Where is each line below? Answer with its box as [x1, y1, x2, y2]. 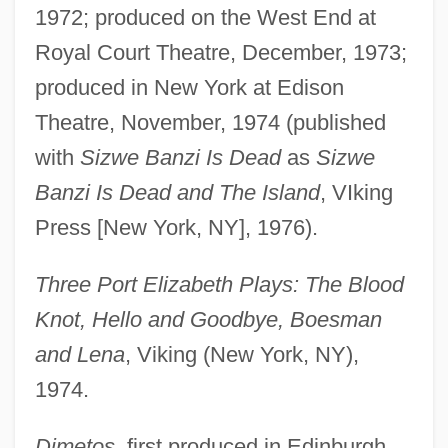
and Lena [34, 341, 125, 367]
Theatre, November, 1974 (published [34, 109, 386, 135]
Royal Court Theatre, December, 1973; [34, 39, 407, 65]
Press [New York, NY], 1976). [34, 214, 318, 240]
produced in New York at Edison [34, 74, 344, 100]
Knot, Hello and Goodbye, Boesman [34, 306, 382, 332]
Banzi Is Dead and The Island [34, 179, 320, 205]
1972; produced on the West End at [34, 4, 376, 30]
